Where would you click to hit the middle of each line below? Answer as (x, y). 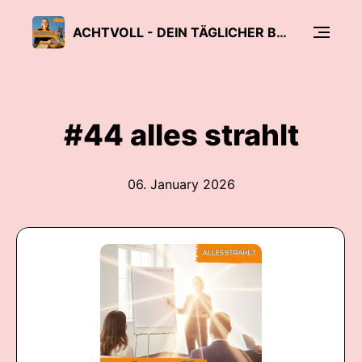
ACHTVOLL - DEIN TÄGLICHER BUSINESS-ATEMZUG (282, 32)
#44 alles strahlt (181, 135)
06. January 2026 (181, 184)
